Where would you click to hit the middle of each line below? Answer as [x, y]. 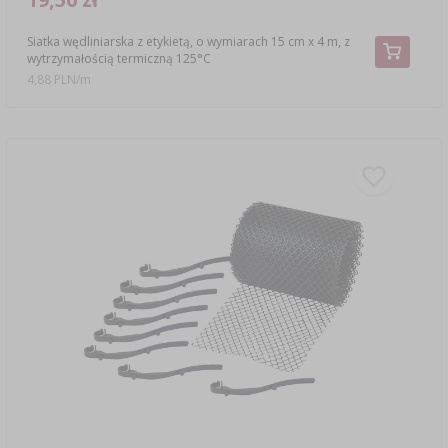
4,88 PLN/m [59, 80]
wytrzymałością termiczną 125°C [118, 58]
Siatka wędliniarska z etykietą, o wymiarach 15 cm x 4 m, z [188, 41]
